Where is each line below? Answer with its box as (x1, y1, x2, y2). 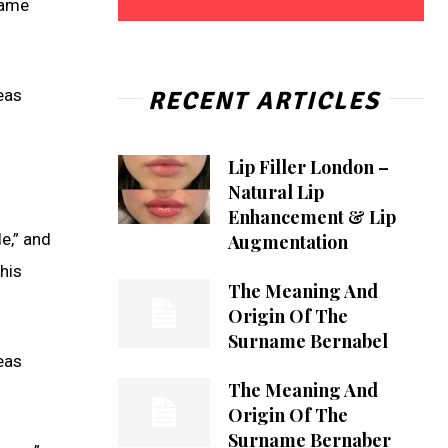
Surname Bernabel (227, 328, 388, 353)
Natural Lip (227, 179, 324, 204)
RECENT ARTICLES (147, 84, 380, 116)
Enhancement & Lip (227, 204, 396, 229)
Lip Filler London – (227, 154, 389, 179)
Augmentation (227, 229, 348, 254)
